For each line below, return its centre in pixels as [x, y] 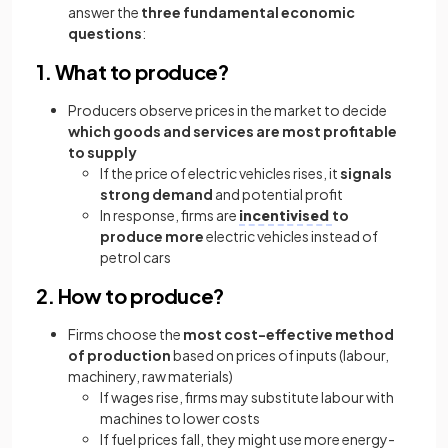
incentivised [285, 215]
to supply [102, 152]
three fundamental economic [248, 12]
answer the [104, 12]
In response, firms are [169, 215]
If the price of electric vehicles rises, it [220, 173]
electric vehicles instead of [291, 236]
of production [119, 355]
